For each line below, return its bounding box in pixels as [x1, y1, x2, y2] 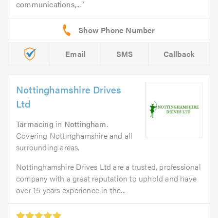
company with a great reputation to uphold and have [16, 172, 197, 184]
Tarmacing [16, 118, 54, 129]
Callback [163, 48, 195, 59]
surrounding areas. [16, 141, 80, 153]
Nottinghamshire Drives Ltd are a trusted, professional [16, 161, 201, 172]
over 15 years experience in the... [16, 184, 126, 196]
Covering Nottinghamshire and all [16, 129, 133, 141]
